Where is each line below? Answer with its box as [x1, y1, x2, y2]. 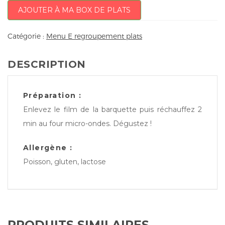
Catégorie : [8, 31, 46, 40]
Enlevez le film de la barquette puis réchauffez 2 [23, 104, 202, 114]
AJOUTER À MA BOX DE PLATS [18, 6, 131, 15]
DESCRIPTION [8, 58, 86, 70]
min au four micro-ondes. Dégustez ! [23, 119, 152, 128]
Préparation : [23, 90, 82, 100]
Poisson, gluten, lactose [23, 157, 106, 166]
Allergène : [23, 143, 73, 152]
